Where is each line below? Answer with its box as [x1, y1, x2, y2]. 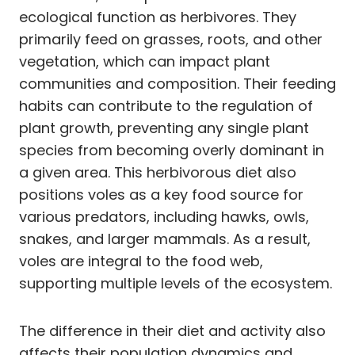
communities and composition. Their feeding [19, 73, 336, 94]
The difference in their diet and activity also [19, 320, 326, 341]
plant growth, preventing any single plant [19, 117, 309, 138]
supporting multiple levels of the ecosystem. [19, 273, 332, 293]
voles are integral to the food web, [19, 250, 263, 271]
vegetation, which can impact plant [19, 51, 270, 71]
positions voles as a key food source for [19, 184, 303, 204]
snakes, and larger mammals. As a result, [19, 228, 311, 249]
